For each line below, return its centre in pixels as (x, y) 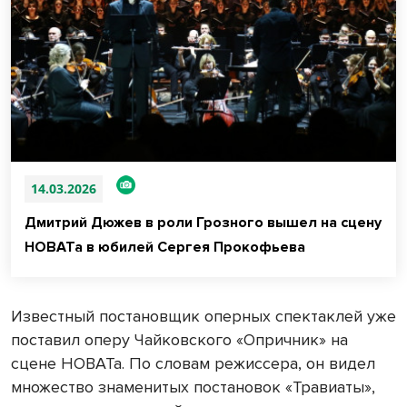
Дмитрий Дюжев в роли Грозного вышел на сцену (203, 223)
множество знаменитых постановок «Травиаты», (193, 387)
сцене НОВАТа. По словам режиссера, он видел (193, 364)
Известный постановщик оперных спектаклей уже (203, 317)
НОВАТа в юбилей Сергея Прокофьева (165, 248)
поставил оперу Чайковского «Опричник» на (179, 340)
